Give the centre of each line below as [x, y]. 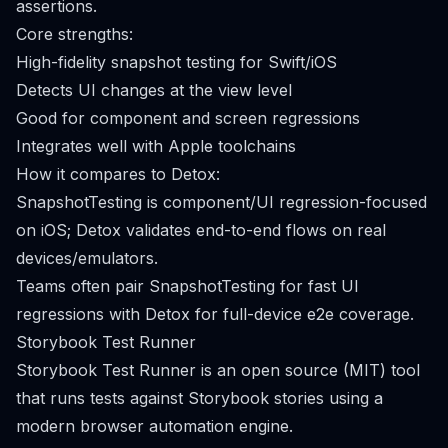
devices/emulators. [87, 258]
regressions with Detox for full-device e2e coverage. [215, 314]
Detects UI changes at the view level [154, 90]
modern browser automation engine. [154, 426]
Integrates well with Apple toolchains [156, 146]
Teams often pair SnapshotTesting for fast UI [187, 286]
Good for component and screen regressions [188, 118]
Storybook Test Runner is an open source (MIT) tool [218, 370]
